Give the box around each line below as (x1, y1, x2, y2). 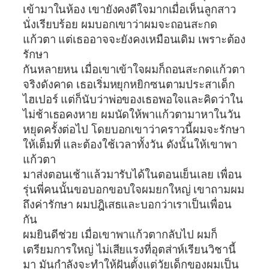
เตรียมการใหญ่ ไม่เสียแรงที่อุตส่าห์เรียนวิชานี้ (23, 243, 236, 256)
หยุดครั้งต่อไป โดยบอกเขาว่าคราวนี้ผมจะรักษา (23, 123, 245, 136)
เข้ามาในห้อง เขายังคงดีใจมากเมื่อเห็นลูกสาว (23, 3, 236, 16)
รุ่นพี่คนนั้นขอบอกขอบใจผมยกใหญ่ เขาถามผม (23, 183, 244, 196)
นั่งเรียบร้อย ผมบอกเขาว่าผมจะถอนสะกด (23, 18, 217, 31)
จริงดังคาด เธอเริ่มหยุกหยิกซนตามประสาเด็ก (23, 78, 235, 91)
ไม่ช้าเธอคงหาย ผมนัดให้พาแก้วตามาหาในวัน (23, 108, 241, 121)
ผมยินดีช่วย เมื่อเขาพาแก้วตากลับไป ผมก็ (23, 228, 217, 241)
